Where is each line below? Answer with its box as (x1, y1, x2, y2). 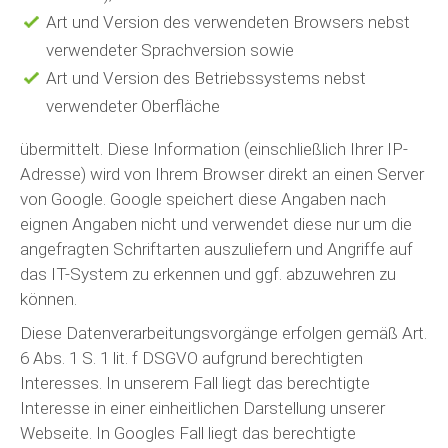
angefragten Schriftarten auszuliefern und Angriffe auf (20, 239, 413, 259)
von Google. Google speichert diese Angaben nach (20, 189, 386, 209)
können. (20, 289, 77, 309)
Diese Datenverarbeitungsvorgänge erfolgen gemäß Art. (20, 322, 427, 343)
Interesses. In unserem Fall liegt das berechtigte (20, 372, 370, 393)
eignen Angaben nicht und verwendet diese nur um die (20, 214, 412, 234)
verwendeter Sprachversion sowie (45, 40, 294, 60)
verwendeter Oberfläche (45, 96, 220, 116)
